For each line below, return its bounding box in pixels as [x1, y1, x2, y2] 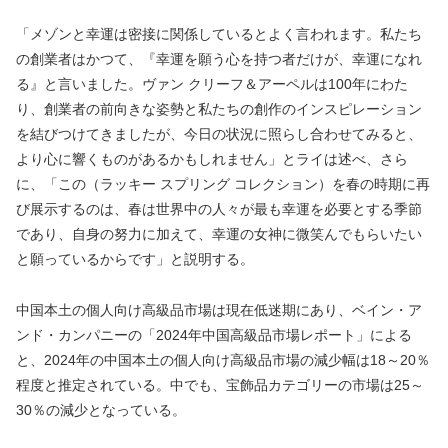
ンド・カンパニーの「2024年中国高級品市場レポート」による [16, 326, 412, 343]
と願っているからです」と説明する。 [16, 251, 254, 268]
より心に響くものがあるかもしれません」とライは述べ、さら [16, 151, 408, 168]
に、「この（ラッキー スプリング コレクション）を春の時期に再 [16, 176, 430, 193]
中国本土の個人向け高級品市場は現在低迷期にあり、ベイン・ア [16, 301, 422, 318]
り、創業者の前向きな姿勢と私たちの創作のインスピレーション [16, 101, 422, 118]
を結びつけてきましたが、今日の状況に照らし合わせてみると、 [16, 126, 422, 143]
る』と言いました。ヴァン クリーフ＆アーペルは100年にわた [16, 76, 408, 93]
